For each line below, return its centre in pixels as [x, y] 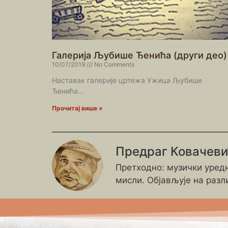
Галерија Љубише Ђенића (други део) [139, 55]
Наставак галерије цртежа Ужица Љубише [127, 80]
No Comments [113, 65]
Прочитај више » [77, 108]
